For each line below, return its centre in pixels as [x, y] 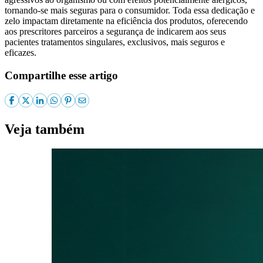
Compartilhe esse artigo [61, 75]
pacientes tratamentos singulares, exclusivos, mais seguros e [115, 42]
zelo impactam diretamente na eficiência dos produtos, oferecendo [126, 21]
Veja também [45, 129]
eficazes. [21, 53]
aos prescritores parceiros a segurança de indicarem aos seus [115, 32]
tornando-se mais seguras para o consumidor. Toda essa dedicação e [130, 11]
